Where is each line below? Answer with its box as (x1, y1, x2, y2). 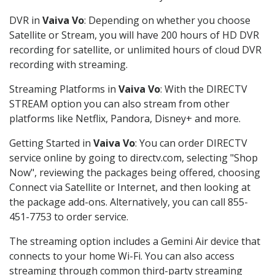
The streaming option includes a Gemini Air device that (9, 234, 260, 249)
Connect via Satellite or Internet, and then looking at (9, 180, 250, 195)
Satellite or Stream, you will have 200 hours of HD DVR (9, 28, 259, 42)
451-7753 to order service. (9, 210, 128, 224)
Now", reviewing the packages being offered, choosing (9, 166, 260, 180)
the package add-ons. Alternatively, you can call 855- (9, 195, 248, 209)
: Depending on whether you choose (84, 14, 250, 28)
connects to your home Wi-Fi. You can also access (9, 249, 234, 263)
